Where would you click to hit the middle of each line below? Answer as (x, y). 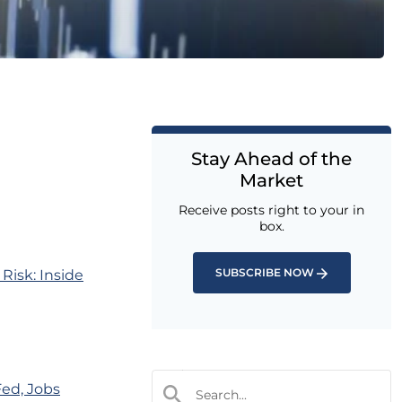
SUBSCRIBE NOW (265, 272)
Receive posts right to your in (271, 210)
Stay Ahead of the (271, 159)
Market (271, 180)
